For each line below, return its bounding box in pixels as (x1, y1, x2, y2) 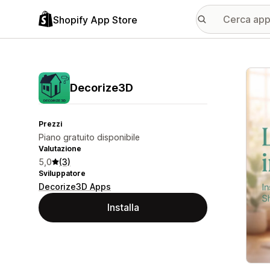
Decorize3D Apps (39, 181, 111, 192)
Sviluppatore (39, 169, 86, 178)
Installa (107, 201, 139, 213)
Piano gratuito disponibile (39, 132, 140, 142)
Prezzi (39, 119, 62, 128)
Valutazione (39, 144, 81, 153)
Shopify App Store (53, 13, 137, 26)
